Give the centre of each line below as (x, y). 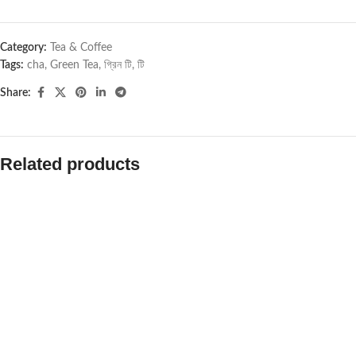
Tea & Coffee (81, 48)
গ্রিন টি (118, 65)
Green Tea (74, 65)
